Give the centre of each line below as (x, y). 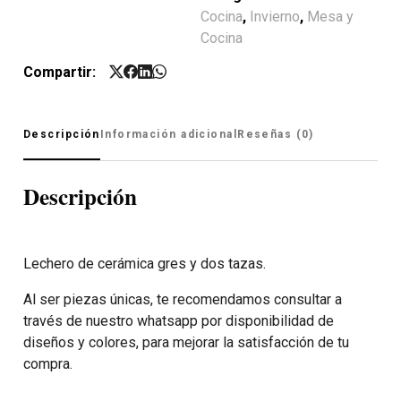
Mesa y (330, 17)
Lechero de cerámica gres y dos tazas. (145, 263)
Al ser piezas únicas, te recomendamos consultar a (183, 299)
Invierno (275, 17)
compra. (48, 363)
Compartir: (60, 72)
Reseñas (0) (276, 134)
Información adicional (169, 134)
